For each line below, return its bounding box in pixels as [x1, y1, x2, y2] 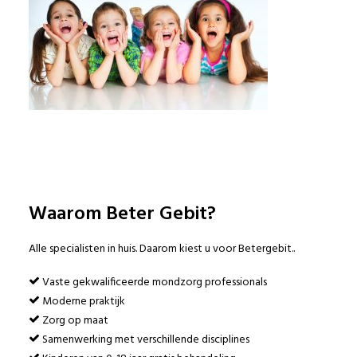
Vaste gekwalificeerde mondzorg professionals [40, 273, 267, 292]
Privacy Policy [43, 126, 104, 142]
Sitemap [43, 92, 86, 111]
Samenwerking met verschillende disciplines [40, 331, 249, 349]
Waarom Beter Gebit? [29, 199, 216, 229]
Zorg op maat [40, 312, 108, 330]
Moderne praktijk [40, 292, 125, 311]
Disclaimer [93, 92, 147, 111]
